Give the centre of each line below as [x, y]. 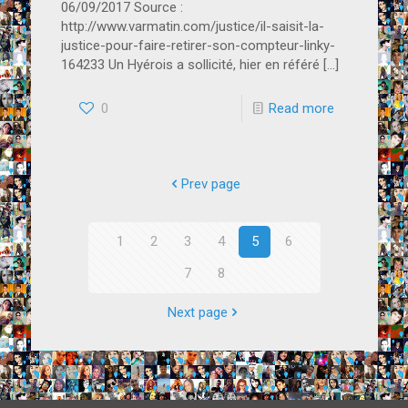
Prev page [211, 184]
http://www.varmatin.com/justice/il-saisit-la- [192, 27]
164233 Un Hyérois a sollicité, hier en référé [190, 65]
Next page [197, 313]
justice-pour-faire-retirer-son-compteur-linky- [198, 46]
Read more [301, 109]
